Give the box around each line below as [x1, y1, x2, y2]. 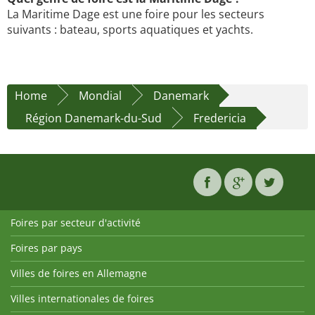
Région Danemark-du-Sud [25, 110, 162, 127]
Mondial [79, 88, 122, 104]
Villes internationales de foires [11, 292, 154, 306]
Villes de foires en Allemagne [11, 266, 147, 281]
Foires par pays [11, 241, 82, 255]
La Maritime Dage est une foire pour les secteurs [7, 6, 264, 22]
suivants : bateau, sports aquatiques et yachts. [7, 22, 253, 38]
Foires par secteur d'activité [11, 216, 141, 230]
